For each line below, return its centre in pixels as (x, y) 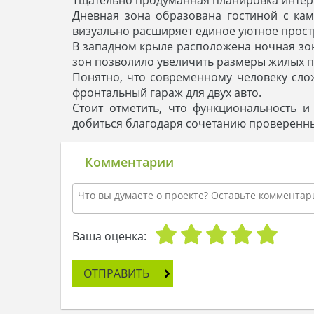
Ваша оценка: (109, 236)
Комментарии (129, 162)
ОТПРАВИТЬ (116, 273)
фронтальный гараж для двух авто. (167, 92)
